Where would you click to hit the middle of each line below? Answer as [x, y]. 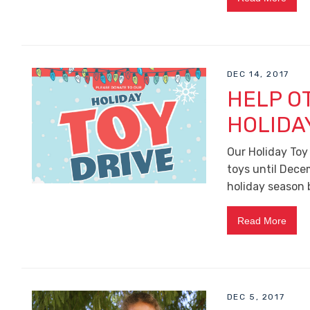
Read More [262, 220]
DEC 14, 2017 [258, 74]
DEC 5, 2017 [256, 297]
